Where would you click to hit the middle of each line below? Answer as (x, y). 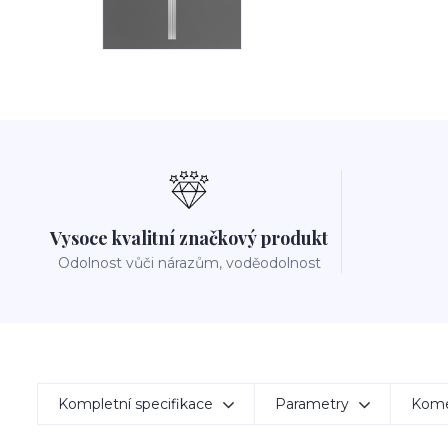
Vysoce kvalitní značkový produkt (189, 238)
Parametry (312, 404)
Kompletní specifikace (135, 404)
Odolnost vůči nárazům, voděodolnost (189, 263)
